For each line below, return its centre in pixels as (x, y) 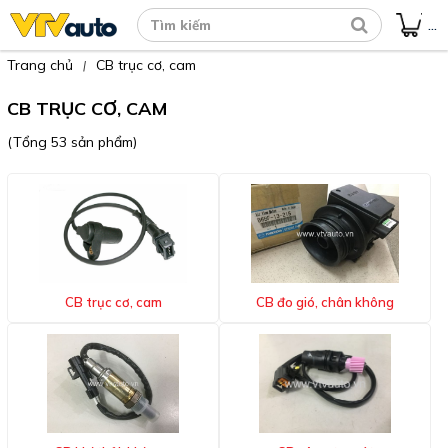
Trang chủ (40, 65)
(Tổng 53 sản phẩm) (72, 142)
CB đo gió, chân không (325, 301)
